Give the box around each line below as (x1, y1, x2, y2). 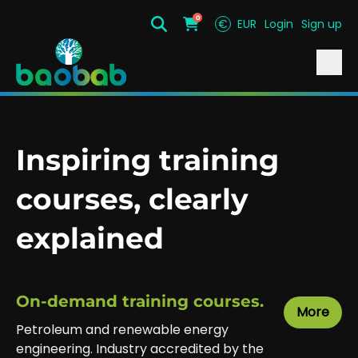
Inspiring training (16, 142, 279, 177)
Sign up (301, 16, 342, 32)
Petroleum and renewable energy (16, 320, 229, 339)
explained (16, 221, 164, 256)
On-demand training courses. (16, 292, 264, 311)
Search (157, 21, 203, 40)
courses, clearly (16, 181, 249, 217)
